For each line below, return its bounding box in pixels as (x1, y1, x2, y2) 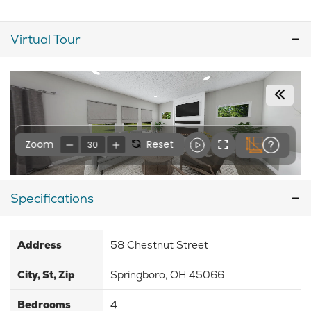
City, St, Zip (17, 268, 75, 282)
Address (17, 238, 62, 252)
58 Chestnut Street (110, 238, 209, 252)
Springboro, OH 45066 (110, 268, 225, 282)
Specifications (10, 190, 94, 207)
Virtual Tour (10, 31, 81, 48)
